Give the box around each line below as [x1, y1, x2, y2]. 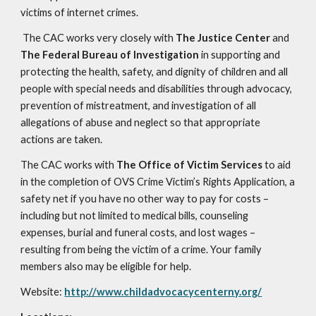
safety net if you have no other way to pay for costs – [20, 193, 269, 205]
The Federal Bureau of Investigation [20, 49, 200, 61]
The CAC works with [20, 159, 117, 171]
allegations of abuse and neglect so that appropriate [20, 116, 261, 128]
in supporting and [199, 49, 281, 61]
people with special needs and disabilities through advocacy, [20, 83, 293, 95]
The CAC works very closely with [20, 32, 176, 44]
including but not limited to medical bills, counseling [20, 209, 249, 221]
